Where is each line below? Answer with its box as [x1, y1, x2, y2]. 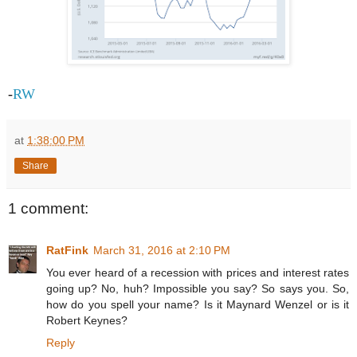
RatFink [46, 243, 88, 257]
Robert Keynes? [46, 313, 127, 327]
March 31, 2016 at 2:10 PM [93, 243, 230, 257]
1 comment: [8, 200, 88, 218]
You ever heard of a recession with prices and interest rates [46, 265, 349, 279]
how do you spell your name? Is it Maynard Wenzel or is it [46, 297, 349, 311]
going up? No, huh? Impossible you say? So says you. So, [46, 281, 349, 295]
